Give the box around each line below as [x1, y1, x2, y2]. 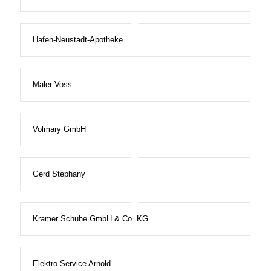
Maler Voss [32, 80, 72, 90]
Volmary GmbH [32, 125, 86, 134]
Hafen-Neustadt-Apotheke [32, 35, 123, 45]
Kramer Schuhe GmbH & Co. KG [32, 214, 148, 224]
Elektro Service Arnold [32, 259, 111, 269]
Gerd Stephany [32, 169, 85, 179]
